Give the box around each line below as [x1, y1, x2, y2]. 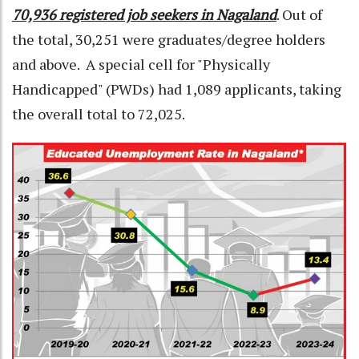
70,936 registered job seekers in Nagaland [12, 5, 276, 25]
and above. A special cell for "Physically [12, 54, 270, 75]
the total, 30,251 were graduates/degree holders [12, 30, 325, 50]
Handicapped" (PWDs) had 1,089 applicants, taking [12, 79, 341, 99]
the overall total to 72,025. [12, 104, 185, 124]
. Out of [276, 5, 322, 25]
